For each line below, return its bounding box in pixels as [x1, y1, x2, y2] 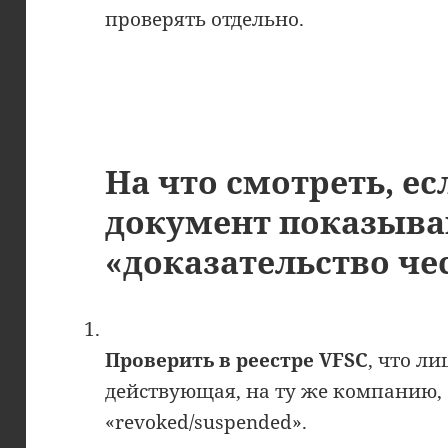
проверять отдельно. [105, 5, 305, 32]
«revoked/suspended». [105, 408, 308, 435]
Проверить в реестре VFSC [105, 346, 369, 373]
